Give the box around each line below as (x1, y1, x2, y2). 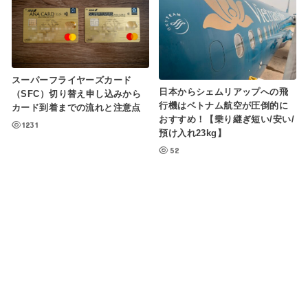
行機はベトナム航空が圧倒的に (159, 100, 289, 111)
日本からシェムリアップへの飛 (159, 86, 289, 97)
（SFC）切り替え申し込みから (12, 88, 142, 99)
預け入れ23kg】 (159, 127, 227, 138)
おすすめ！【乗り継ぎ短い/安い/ (159, 113, 294, 124)
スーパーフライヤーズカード (12, 74, 132, 85)
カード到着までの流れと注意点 (12, 102, 141, 113)
